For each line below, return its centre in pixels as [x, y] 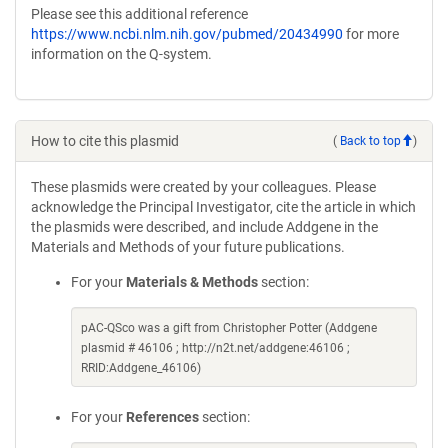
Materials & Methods [192, 282]
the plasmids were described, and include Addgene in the [204, 227]
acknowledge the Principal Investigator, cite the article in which [223, 207]
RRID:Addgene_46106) [141, 368]
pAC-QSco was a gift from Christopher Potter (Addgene [229, 328]
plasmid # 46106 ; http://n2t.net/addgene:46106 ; [215, 348]
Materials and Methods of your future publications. [188, 247]
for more [371, 34]
